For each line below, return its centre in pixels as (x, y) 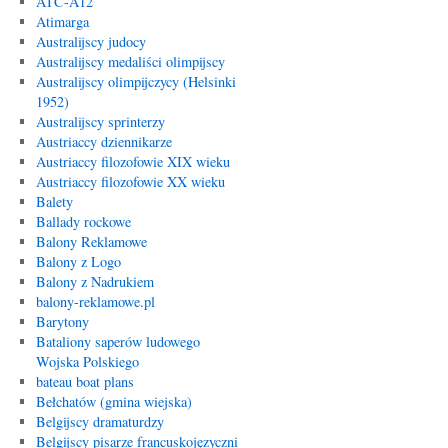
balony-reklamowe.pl (95, 301)
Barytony (62, 321)
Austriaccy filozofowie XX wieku (130, 181)
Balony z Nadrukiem (94, 281)
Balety (54, 201)
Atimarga (62, 21)
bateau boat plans (84, 381)
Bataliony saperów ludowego (117, 341)
